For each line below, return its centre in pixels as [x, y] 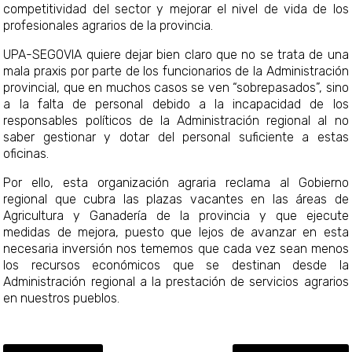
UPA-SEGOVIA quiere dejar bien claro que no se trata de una [176, 54]
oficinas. [26, 153]
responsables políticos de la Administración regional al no [176, 120]
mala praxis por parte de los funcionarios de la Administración [176, 71]
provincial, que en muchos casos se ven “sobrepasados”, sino [176, 87]
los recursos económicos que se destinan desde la [176, 265]
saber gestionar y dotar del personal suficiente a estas [176, 137]
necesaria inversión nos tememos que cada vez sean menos [176, 248]
